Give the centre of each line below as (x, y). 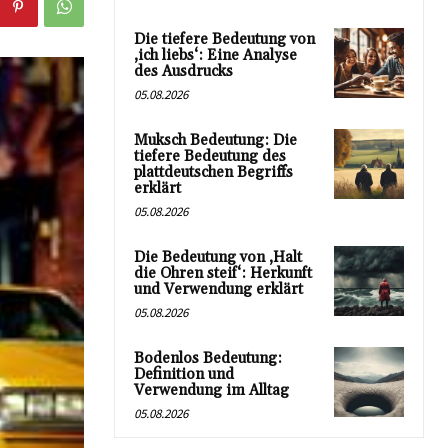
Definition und (184, 374)
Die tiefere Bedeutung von (224, 39)
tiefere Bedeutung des (210, 156)
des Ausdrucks (183, 71)
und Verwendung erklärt (218, 289)
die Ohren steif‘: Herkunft (223, 273)
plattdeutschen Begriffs (213, 172)
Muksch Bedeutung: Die (215, 140)
